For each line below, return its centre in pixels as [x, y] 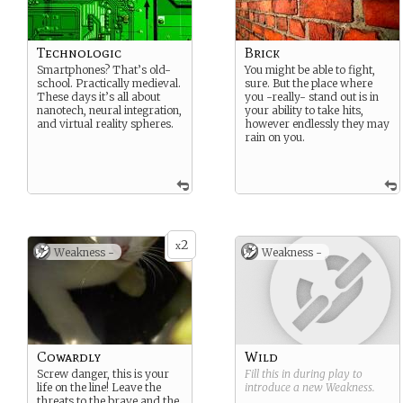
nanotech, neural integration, [109, 110]
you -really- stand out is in [312, 97]
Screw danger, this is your [103, 374]
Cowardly [69, 357]
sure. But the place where [309, 83]
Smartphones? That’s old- [104, 70]
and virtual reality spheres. [105, 124]
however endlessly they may [317, 124]
